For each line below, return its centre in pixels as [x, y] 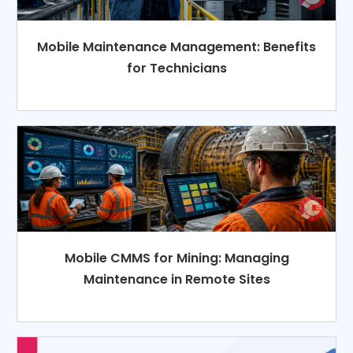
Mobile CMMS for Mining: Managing [176, 258]
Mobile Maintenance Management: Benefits [176, 46]
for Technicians [176, 68]
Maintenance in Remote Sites [176, 279]
